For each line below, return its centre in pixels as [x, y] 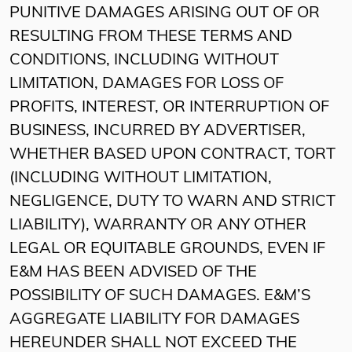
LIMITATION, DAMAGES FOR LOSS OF [147, 84]
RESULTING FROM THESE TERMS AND [151, 37]
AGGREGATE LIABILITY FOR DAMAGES [154, 320]
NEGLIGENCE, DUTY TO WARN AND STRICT [172, 202]
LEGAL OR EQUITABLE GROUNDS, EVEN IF [167, 249]
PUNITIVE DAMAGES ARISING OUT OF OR [165, 14]
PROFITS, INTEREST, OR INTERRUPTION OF [169, 108]
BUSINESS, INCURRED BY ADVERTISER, [158, 132]
